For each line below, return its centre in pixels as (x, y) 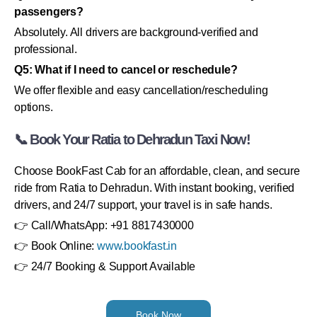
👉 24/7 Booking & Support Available (105, 266)
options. (34, 107)
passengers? (49, 11)
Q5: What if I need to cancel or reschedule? (126, 69)
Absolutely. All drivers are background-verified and (136, 32)
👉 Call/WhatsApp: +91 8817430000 (104, 225)
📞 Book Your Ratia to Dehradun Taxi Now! (132, 139)
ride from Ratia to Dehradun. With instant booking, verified (155, 188)
